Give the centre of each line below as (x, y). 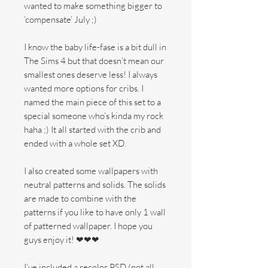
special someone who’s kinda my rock (94, 116)
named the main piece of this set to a (92, 102)
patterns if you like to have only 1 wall (95, 212)
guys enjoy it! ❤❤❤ (62, 240)
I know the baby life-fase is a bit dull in (95, 47)
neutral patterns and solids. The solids (95, 185)
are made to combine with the (80, 198)
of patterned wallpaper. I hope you (88, 226)
